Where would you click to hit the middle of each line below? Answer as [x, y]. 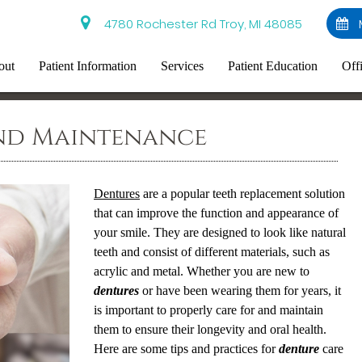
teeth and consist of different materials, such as [211, 252]
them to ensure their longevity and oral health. [210, 329]
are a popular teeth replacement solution [242, 194]
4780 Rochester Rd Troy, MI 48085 [200, 24]
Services [183, 66]
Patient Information [88, 66]
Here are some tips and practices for [186, 349]
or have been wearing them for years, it [240, 290]
